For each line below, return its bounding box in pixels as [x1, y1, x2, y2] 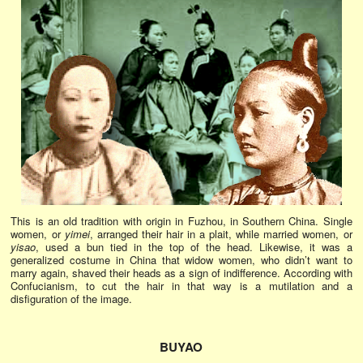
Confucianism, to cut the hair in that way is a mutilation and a [11, 278, 352, 294]
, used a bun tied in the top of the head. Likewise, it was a [36, 239, 352, 255]
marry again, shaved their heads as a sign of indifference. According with [11, 265, 352, 281]
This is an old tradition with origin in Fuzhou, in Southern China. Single [11, 213, 352, 229]
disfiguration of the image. [11, 291, 136, 307]
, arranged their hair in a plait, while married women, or [89, 226, 352, 242]
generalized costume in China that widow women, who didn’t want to [11, 252, 352, 268]
